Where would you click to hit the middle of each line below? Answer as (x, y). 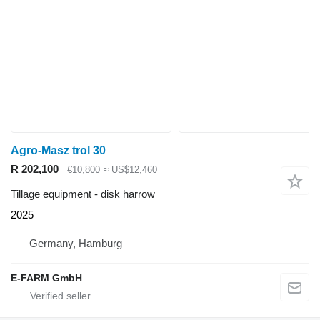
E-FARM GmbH (46, 277)
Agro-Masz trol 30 (58, 151)
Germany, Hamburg (76, 243)
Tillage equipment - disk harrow (83, 194)
